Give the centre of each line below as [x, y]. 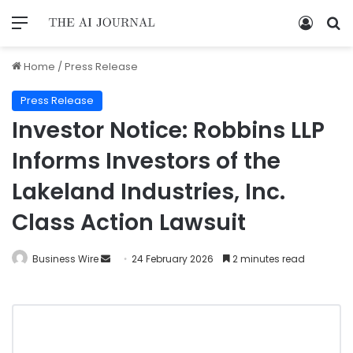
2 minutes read [268, 258]
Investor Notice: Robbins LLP [168, 130]
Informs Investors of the [146, 161]
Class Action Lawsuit [129, 222]
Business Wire [65, 258]
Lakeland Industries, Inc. [149, 191]
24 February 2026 [173, 258]
